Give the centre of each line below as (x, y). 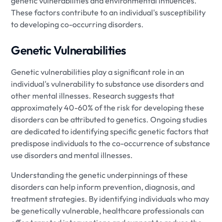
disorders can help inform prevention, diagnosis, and (103, 187)
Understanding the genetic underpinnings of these (100, 175)
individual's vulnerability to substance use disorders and (108, 83)
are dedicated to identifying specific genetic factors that (110, 131)
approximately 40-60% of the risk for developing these (108, 107)
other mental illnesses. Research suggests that (93, 95)
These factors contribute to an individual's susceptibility (109, 12)
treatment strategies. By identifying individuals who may (110, 198)
